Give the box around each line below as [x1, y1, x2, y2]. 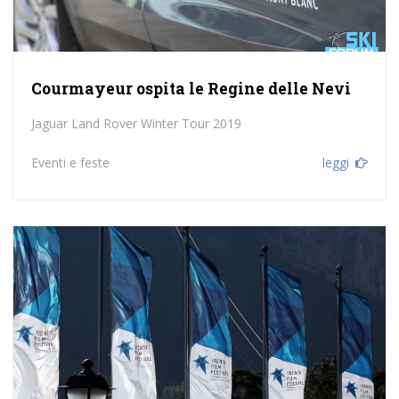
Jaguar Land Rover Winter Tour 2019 [30, 115, 241, 133]
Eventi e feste [30, 154, 110, 172]
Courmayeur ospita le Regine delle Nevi [30, 78, 351, 100]
